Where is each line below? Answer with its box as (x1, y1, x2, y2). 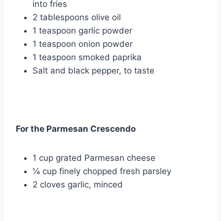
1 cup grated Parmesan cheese (33, 153, 155, 163)
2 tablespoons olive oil (33, 12, 121, 23)
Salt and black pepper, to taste (33, 66, 154, 76)
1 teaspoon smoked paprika (33, 52, 142, 63)
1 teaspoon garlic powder (33, 26, 132, 36)
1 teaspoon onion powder (33, 39, 133, 49)
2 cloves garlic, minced (33, 180, 123, 190)
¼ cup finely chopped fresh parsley (33, 166, 171, 177)
